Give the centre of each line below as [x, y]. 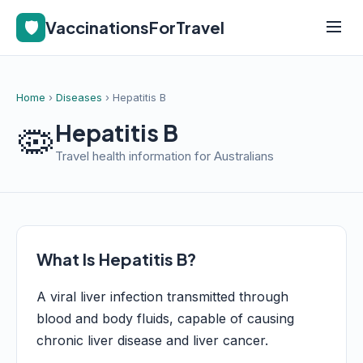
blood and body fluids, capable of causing [165, 318]
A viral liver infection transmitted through [162, 297]
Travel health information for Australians [164, 156]
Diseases [79, 97]
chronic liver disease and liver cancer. [152, 340]
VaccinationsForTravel [135, 27]
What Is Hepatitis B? [116, 259]
